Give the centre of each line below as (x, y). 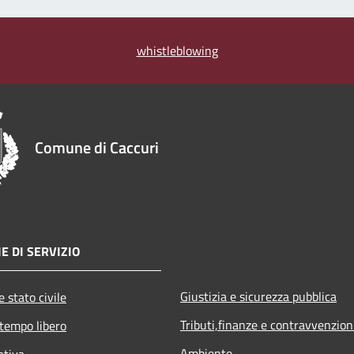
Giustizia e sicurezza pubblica (258, 296)
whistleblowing (177, 50)
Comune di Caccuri (97, 147)
